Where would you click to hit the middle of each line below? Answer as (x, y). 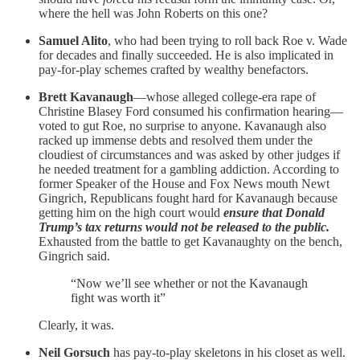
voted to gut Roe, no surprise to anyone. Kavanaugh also (182, 126)
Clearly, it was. (76, 325)
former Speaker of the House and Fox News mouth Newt (184, 184)
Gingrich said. (74, 256)
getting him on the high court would (131, 213)
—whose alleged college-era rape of (225, 97)
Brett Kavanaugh (86, 97)
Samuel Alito (73, 41)
